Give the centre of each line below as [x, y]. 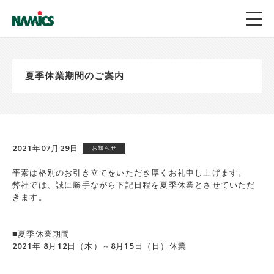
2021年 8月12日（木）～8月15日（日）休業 [99, 246]
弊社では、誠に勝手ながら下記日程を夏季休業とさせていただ [134, 185]
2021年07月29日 [46, 148]
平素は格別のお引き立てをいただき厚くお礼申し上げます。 [130, 172]
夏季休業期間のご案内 [75, 75]
